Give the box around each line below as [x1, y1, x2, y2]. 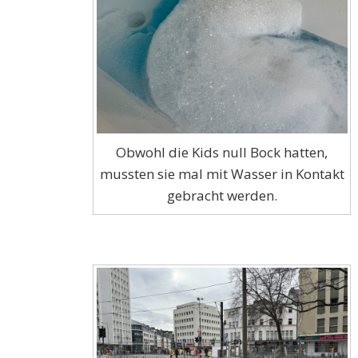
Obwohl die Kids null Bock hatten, [116, 142, 328, 161]
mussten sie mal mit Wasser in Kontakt [99, 164, 344, 183]
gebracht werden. [166, 185, 277, 205]
